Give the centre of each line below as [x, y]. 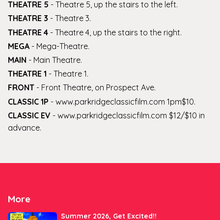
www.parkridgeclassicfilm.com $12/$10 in [131, 115]
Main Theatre [57, 60]
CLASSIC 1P [28, 101]
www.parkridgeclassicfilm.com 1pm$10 [125, 101]
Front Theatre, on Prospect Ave [98, 88]
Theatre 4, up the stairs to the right [118, 32]
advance [24, 127]
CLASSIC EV [29, 115]
